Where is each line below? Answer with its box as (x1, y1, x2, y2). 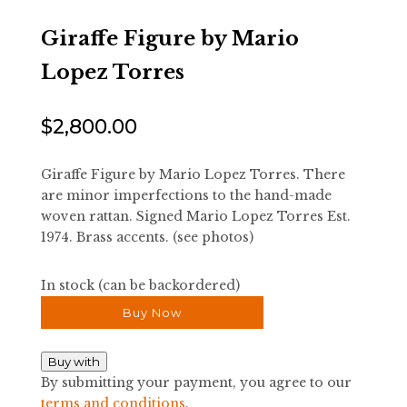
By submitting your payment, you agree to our (40, 374, 352, 392)
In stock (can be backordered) (40, 277, 240, 294)
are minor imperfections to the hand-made (40, 187, 332, 204)
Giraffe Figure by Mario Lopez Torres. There (40, 166, 345, 184)
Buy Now (122, 305, 182, 321)
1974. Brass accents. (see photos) (40, 229, 253, 246)
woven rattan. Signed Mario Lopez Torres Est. (40, 208, 351, 225)
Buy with (47, 354, 100, 370)
